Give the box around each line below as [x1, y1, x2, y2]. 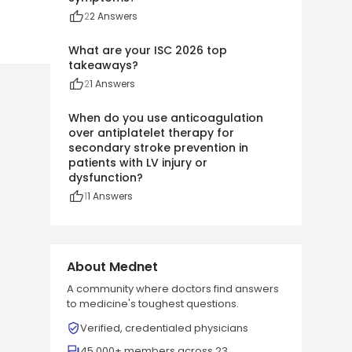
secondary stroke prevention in [68, 140, 248, 156]
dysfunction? [68, 170, 143, 185]
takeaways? [68, 57, 138, 73]
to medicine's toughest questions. [67, 296, 239, 311]
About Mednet [67, 258, 158, 276]
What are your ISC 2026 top [68, 42, 227, 58]
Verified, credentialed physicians [80, 321, 248, 335]
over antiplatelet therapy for [68, 125, 234, 141]
